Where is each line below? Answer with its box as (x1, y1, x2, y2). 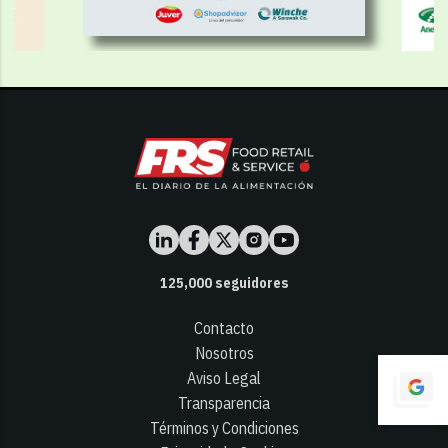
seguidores (211, 273, 289, 292)
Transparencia (178, 392, 270, 413)
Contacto (194, 317, 254, 338)
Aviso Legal (187, 367, 261, 388)
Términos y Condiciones (149, 417, 299, 438)
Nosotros (194, 342, 254, 363)
